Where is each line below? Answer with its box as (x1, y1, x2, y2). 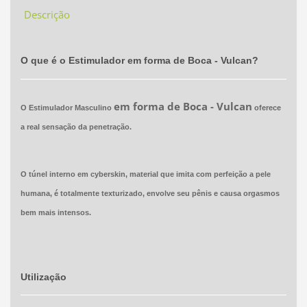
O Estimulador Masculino (20, 103, 114, 112)
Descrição (23, 7, 70, 21)
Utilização (20, 271, 66, 283)
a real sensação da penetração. (20, 123, 132, 132)
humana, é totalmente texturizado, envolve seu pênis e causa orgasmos (20, 189, 280, 198)
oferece (251, 103, 281, 112)
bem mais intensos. (20, 208, 91, 217)
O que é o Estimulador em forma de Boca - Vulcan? (20, 54, 258, 66)
